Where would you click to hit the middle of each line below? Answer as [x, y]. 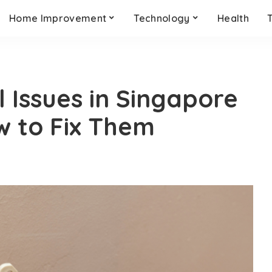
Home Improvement [58, 18]
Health [233, 18]
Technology [162, 18]
